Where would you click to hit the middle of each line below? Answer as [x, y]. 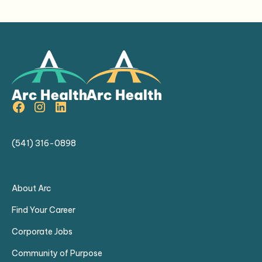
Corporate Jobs [42, 231]
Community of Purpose [57, 253]
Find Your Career [44, 210]
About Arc [32, 188]
